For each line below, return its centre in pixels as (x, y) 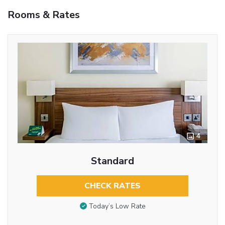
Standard (113, 161)
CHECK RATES (113, 186)
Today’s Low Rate (117, 206)
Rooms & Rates (44, 15)
